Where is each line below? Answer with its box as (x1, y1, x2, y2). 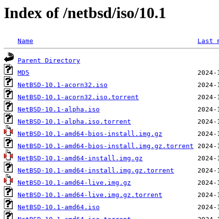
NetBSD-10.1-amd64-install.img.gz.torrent (18, 167, 174, 175)
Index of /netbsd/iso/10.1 (4, 4, 166, 22)
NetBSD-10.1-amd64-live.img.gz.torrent (18, 191, 162, 199)
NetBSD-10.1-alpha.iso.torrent (18, 118, 131, 126)
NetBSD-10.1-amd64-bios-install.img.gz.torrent (18, 142, 194, 150)
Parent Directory (18, 57, 80, 65)
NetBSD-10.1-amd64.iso (18, 203, 100, 211)
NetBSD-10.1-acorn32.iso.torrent (18, 93, 139, 101)
